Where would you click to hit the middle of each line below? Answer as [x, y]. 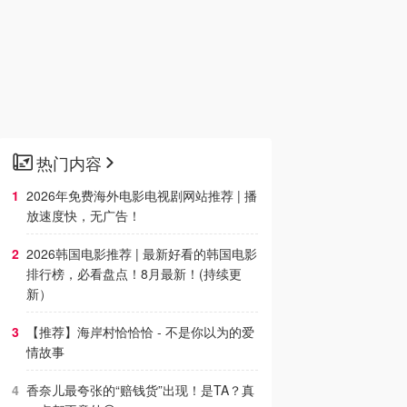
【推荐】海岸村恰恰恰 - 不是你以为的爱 [140, 332]
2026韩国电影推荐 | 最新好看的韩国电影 [142, 253]
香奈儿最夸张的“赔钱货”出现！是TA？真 [140, 390]
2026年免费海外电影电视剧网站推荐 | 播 [142, 195]
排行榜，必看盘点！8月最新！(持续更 [134, 273]
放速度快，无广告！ [84, 215]
